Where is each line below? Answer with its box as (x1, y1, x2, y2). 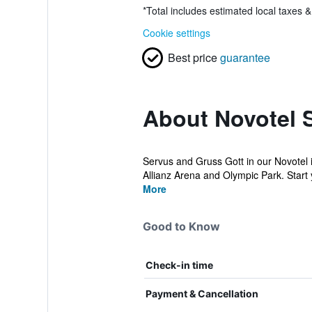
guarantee (219, 49, 270, 65)
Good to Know (142, 219, 220, 233)
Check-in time (145, 259, 213, 271)
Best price (167, 49, 217, 65)
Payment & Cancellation (145, 288, 258, 299)
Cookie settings (142, 26, 210, 40)
